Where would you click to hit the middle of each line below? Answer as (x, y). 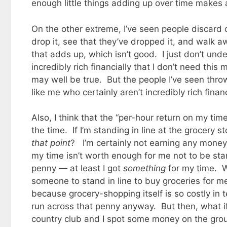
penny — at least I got (77, 168)
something (144, 168)
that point (51, 143)
